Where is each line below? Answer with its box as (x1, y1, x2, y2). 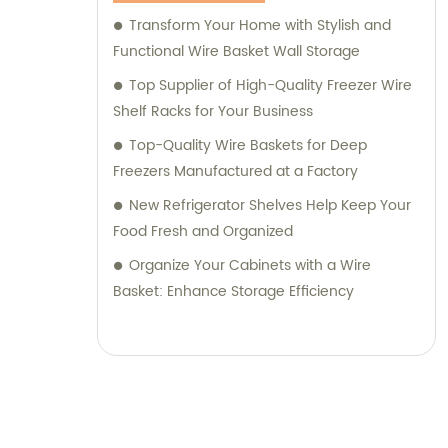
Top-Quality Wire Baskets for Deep (129, 134, 367, 158)
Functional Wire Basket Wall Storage (113, 40, 360, 64)
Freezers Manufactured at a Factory (113, 160, 358, 184)
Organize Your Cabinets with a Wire (129, 254, 371, 278)
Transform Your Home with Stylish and (129, 14, 391, 38)
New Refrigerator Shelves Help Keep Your (129, 194, 411, 218)
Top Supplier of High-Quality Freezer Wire (129, 74, 412, 98)
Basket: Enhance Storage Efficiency (113, 280, 354, 304)
